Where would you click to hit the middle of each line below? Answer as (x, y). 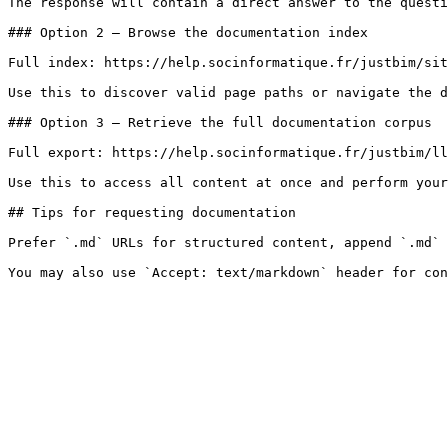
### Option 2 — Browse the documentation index (188, 32)
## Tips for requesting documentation (152, 212)
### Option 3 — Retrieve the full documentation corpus (220, 122)
